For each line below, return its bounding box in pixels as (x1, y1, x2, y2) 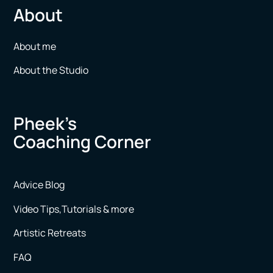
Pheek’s (13, 111, 77, 135)
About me (13, 39, 58, 53)
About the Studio (13, 63, 89, 77)
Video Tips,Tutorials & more (13, 202, 135, 216)
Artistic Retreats (13, 226, 87, 240)
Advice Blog (13, 178, 65, 192)
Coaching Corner (13, 129, 152, 153)
